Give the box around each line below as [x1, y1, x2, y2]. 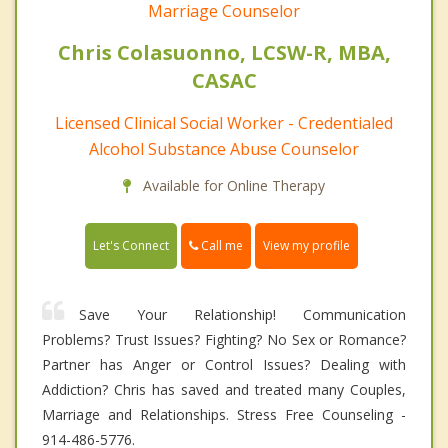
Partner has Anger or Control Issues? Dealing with [42, 355, 406, 375]
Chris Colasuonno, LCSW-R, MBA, [57, 39, 391, 67]
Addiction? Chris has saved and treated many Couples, [42, 380, 406, 400]
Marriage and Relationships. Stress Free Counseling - [42, 405, 406, 425]
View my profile [263, 237, 350, 255]
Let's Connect [93, 237, 169, 255]
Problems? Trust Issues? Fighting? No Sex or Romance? [42, 330, 406, 350]
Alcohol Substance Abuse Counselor [89, 138, 359, 161]
